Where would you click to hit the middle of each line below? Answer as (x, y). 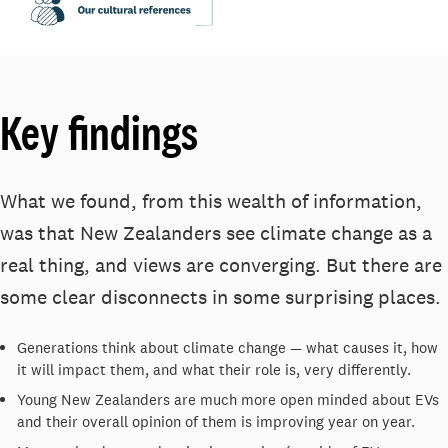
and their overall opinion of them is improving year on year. (216, 422)
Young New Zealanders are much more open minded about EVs (228, 400)
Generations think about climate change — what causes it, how (227, 348)
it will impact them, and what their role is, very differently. (214, 370)
